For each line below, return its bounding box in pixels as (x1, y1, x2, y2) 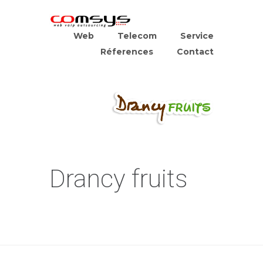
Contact (177, 46, 214, 57)
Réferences (100, 46, 153, 57)
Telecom (117, 31, 157, 41)
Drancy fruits (49, 164, 188, 193)
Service (180, 31, 214, 41)
